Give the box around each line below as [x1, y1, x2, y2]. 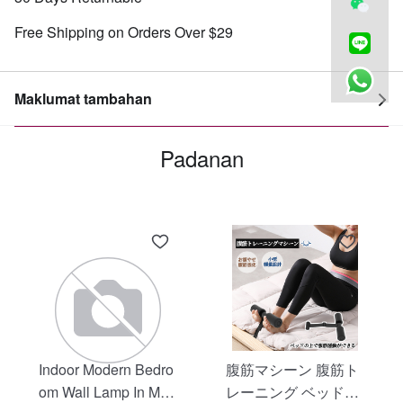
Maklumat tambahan [14, 87, 152, 109]
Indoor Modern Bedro [39, 359, 174, 380]
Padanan [159, 142, 244, 174]
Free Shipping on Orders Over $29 [14, 22, 233, 42]
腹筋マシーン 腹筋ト [226, 359, 359, 380]
